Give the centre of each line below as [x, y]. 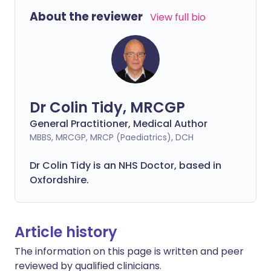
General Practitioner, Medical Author [119, 124]
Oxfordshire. [59, 180]
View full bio [178, 17]
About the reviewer [86, 17]
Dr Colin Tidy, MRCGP [107, 107]
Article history [66, 232]
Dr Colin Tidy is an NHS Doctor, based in [126, 165]
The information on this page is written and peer [129, 251]
